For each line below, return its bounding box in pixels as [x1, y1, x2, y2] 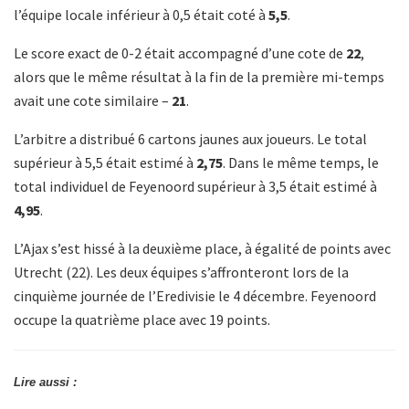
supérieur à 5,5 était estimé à [14, 152, 196, 172]
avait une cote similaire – [14, 90, 172, 110]
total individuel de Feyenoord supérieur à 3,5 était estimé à [14, 176, 377, 195]
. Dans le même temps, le [223, 152, 379, 172]
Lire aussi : [14, 374, 77, 389]
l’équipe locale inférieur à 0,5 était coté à [14, 5, 268, 24]
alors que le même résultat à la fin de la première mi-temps [14, 67, 384, 86]
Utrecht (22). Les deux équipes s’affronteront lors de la [14, 262, 349, 281]
